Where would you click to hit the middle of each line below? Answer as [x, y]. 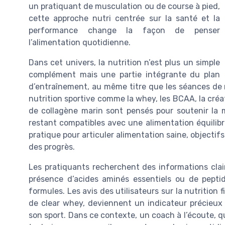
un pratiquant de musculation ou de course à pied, [124, 7]
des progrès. [52, 147]
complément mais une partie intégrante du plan [124, 75]
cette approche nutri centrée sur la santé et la [124, 19]
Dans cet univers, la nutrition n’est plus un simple [124, 63]
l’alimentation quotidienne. [80, 43]
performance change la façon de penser [124, 31]
